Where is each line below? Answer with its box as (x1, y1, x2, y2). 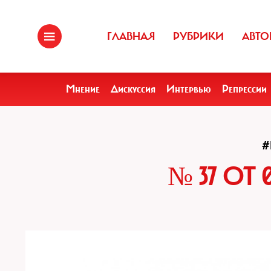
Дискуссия (111, 82, 155, 96)
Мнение (66, 82, 100, 96)
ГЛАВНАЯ (107, 30, 155, 43)
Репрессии (222, 82, 267, 96)
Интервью (166, 82, 211, 96)
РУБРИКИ (173, 30, 224, 43)
